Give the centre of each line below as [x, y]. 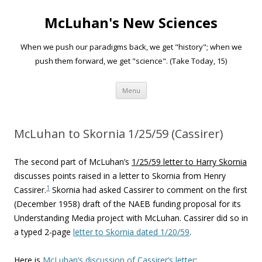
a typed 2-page [44, 232]
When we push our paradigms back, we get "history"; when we [131, 47]
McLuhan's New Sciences [131, 23]
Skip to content [175, 86]
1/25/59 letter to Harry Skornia [189, 162]
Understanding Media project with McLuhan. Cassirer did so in [131, 218]
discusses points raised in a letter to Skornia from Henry [120, 176]
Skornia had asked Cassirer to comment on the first [149, 190]
